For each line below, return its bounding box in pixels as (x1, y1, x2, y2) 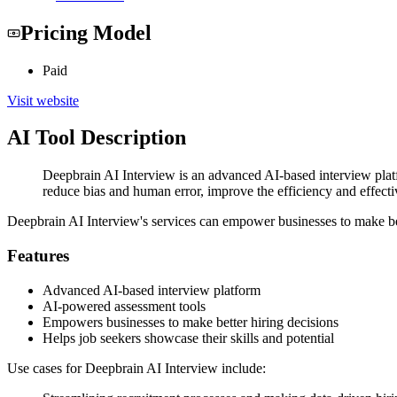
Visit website (7, 92, 79, 108)
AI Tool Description (7, 126, 186, 150)
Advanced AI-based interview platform (43, 282, 261, 298)
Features (7, 246, 69, 266)
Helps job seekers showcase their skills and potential (43, 330, 334, 346)
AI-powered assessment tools (43, 298, 206, 314)
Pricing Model (20, 20, 152, 44)
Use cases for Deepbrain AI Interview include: (7, 360, 266, 376)
